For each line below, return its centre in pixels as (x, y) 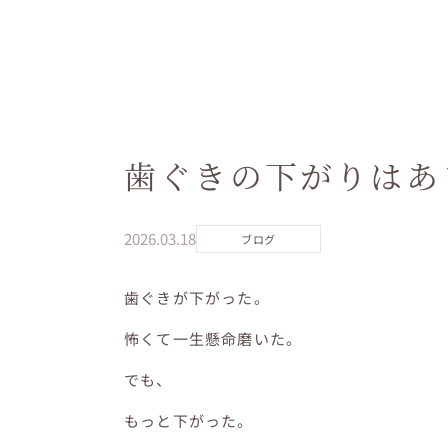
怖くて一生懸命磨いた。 (213, 338)
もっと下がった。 (189, 420)
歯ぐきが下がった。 (197, 297)
